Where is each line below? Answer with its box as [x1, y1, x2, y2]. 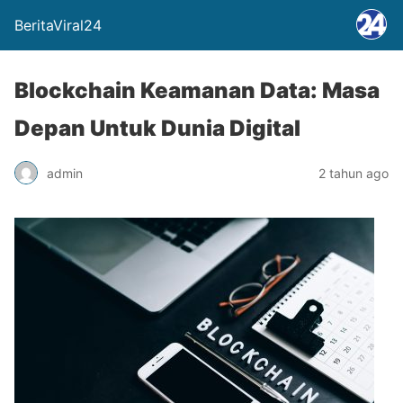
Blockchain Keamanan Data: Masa [14, 77, 380, 103]
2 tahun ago [318, 165, 389, 181]
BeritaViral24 [14, 16, 102, 34]
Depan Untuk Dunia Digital [14, 115, 300, 141]
